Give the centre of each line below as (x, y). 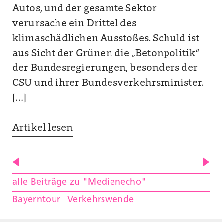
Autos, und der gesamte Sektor (84, 9)
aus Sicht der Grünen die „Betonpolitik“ (106, 53)
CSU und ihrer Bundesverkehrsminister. (108, 83)
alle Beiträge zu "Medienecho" (79, 183)
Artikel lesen (43, 128)
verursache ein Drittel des (74, 24)
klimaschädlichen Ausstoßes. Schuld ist (106, 38)
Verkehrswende (101, 200)
